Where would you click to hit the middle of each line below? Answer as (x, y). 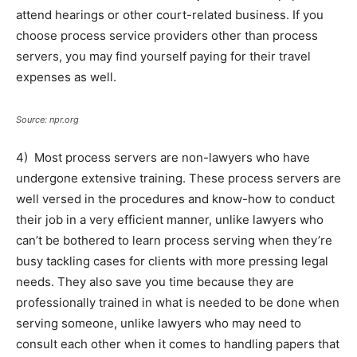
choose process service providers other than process (167, 36)
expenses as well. (66, 77)
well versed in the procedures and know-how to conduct (175, 199)
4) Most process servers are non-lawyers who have (163, 158)
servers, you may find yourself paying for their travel (163, 57)
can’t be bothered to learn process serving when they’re (174, 241)
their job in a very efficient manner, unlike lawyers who (170, 220)
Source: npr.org (47, 120)
